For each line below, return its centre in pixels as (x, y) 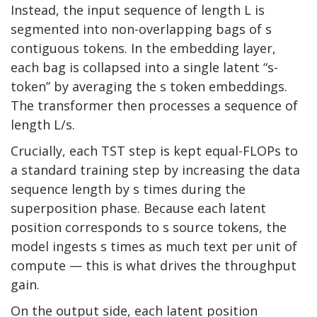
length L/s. (43, 125)
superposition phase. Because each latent (138, 208)
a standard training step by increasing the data (155, 170)
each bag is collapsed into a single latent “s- (144, 68)
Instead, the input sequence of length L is (138, 10)
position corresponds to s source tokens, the (149, 227)
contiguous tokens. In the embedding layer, (143, 48)
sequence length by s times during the (128, 189)
